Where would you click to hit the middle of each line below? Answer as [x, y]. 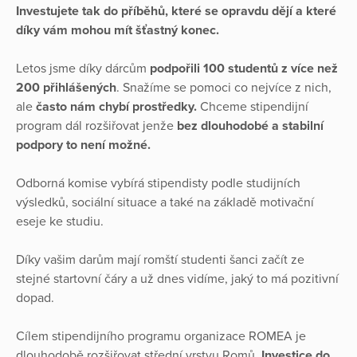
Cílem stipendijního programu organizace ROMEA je [161, 337]
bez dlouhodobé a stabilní [250, 126]
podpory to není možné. [83, 145]
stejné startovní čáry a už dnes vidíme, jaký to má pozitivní [177, 279]
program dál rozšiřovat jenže [96, 126]
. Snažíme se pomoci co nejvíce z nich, [224, 88]
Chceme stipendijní [253, 107]
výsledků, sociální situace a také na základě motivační [165, 203]
